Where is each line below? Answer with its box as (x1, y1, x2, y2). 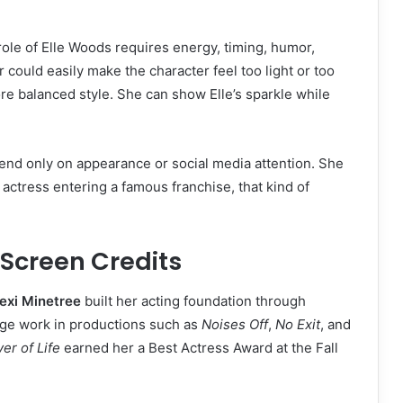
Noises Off (201, 316, 268, 334)
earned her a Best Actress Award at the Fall (60, 339, 338, 357)
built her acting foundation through (81, 292, 306, 310)
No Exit (275, 316, 320, 334)
